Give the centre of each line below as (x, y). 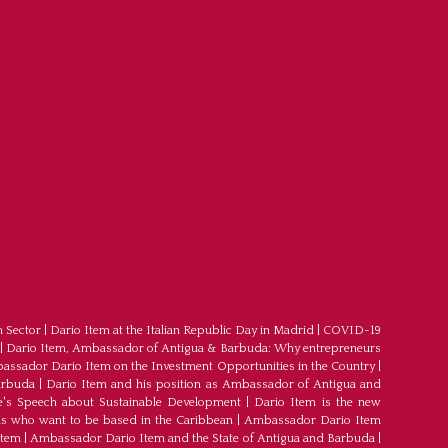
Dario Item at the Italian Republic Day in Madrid (181, 331)
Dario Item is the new (317, 403)
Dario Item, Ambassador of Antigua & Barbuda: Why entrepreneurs (193, 349)
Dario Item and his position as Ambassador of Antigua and (213, 385)
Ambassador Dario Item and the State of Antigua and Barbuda (202, 439)
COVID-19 (351, 331)
